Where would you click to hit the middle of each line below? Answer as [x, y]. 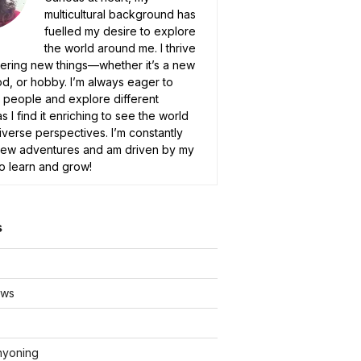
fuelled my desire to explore [120, 31]
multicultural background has [120, 14]
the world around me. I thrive [120, 48]
